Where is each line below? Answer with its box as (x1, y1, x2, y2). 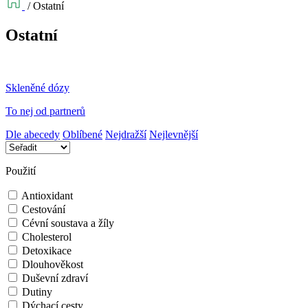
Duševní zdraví (22, 272, 88, 284)
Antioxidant (21, 189, 73, 201)
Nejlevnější (149, 128, 198, 140)
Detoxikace (22, 244, 71, 256)
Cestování (22, 203, 65, 215)
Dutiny (22, 285, 52, 298)
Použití (5, 164, 36, 177)
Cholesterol (22, 230, 71, 243)
